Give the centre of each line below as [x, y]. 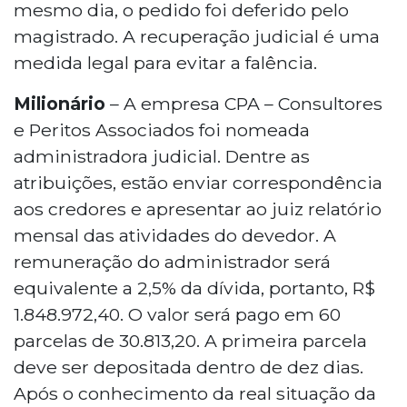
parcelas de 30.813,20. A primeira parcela [190, 340]
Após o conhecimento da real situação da [195, 393]
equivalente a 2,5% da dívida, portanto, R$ [194, 288]
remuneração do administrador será [172, 261]
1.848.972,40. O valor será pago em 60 [177, 314]
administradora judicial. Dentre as [162, 156]
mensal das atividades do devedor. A [175, 235]
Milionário [60, 103]
